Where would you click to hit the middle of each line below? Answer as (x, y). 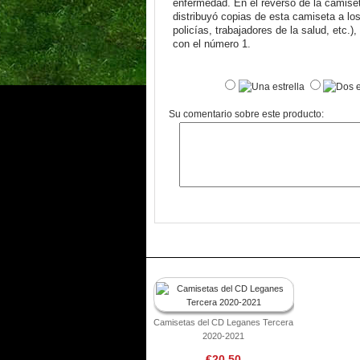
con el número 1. (211, 44)
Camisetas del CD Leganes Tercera (223, 322)
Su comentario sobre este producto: (247, 115)
